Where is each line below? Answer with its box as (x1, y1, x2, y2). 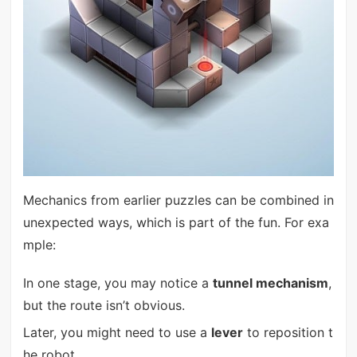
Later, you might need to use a (22, 324, 211, 340)
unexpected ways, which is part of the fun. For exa (22, 214, 329, 231)
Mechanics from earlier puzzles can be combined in (22, 192, 334, 209)
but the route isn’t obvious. (22, 296, 185, 313)
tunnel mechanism (212, 274, 328, 291)
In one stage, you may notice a (22, 274, 213, 291)
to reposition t (242, 324, 333, 340)
